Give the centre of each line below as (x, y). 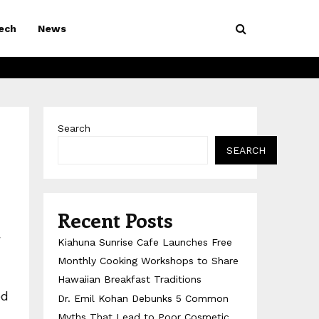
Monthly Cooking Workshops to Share (148, 261)
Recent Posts (115, 220)
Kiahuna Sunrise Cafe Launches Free (145, 242)
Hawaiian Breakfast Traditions (130, 279)
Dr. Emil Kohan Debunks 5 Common (143, 298)
